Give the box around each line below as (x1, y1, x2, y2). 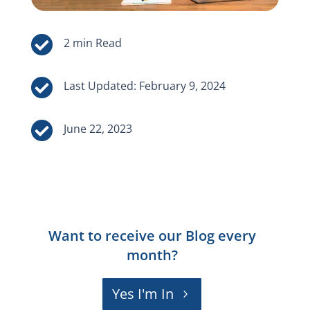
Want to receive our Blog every (48, 226, 256, 246)
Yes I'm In (112, 284, 174, 304)
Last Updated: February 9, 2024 (63, 78, 226, 94)
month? (126, 246, 178, 265)
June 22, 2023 (63, 121, 132, 137)
